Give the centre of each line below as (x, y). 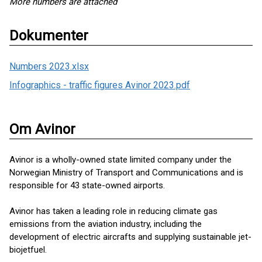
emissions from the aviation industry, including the (106, 224)
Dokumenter (49, 36)
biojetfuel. (28, 250)
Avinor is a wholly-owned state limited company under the (120, 160)
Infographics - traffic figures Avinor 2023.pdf (100, 85)
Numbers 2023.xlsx (49, 66)
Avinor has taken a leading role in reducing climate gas (113, 211)
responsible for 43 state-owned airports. (87, 185)
